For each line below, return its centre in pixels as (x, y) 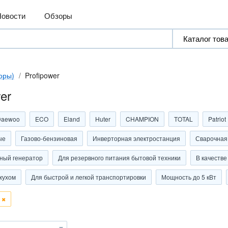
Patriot (217, 119)
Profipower (42, 75)
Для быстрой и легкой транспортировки (89, 177)
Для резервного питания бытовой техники (119, 158)
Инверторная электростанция (136, 138)
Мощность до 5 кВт (189, 177)
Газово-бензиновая (49, 138)
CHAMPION (142, 119)
